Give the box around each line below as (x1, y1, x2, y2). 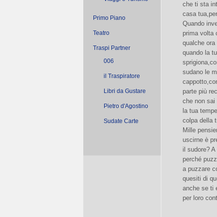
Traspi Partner (93, 45, 130, 51)
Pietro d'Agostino (104, 103, 148, 109)
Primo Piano (93, 15, 125, 21)
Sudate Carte (104, 118, 139, 124)
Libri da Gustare (104, 88, 146, 94)
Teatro (93, 30, 109, 36)
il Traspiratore (104, 73, 140, 79)
